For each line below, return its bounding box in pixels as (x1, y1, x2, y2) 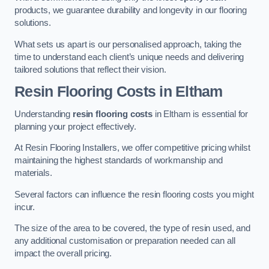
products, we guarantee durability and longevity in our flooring (14, 5, 247, 16)
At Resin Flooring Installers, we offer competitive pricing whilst (14, 143, 250, 153)
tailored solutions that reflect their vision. (14, 64, 166, 74)
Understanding (14, 109, 73, 119)
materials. (14, 168, 52, 178)
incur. (14, 202, 35, 212)
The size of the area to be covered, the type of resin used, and (14, 223, 250, 234)
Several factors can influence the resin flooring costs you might (14, 189, 254, 199)
